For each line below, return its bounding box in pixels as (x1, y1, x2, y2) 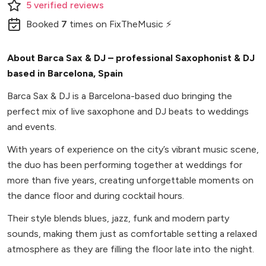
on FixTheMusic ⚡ (93, 18, 172, 30)
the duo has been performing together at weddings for (7, 159, 242, 171)
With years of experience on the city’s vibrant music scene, (7, 144, 259, 156)
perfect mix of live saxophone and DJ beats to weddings (7, 106, 249, 118)
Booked (26, 18, 61, 30)
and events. (7, 121, 56, 133)
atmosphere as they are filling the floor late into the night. (7, 243, 254, 255)
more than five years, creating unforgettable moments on (7, 175, 254, 186)
